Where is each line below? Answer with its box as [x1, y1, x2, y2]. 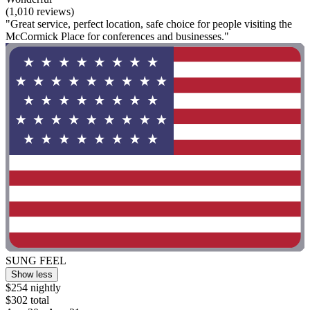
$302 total [6, 294, 49, 307]
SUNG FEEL [6, 255, 66, 267]
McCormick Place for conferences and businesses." [6, 30, 229, 42]
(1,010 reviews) [6, 5, 74, 17]
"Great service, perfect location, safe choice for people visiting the [6, 17, 292, 30]
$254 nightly [6, 282, 61, 294]
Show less [11, 269, 53, 280]
